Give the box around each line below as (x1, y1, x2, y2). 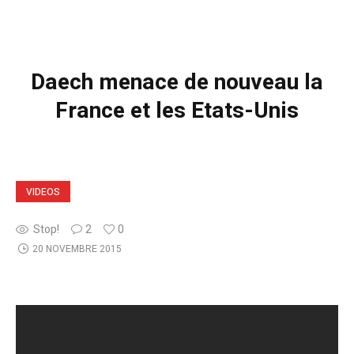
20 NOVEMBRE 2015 (32, 241, 122, 256)
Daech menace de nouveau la (31, 66, 323, 99)
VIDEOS (26, 184, 60, 199)
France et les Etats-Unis (55, 94, 299, 127)
